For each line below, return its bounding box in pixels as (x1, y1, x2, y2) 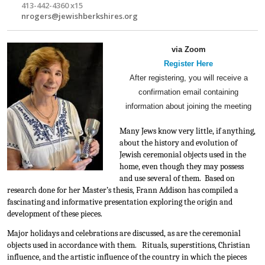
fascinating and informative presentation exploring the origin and (7, 197, 232, 208)
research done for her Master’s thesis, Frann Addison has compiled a (7, 185, 238, 196)
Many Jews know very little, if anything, (119, 126, 256, 137)
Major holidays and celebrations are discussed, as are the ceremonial (7, 228, 241, 239)
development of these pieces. (7, 209, 102, 219)
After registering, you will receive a (129, 73, 248, 83)
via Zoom (171, 45, 206, 54)
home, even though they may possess (119, 161, 244, 172)
